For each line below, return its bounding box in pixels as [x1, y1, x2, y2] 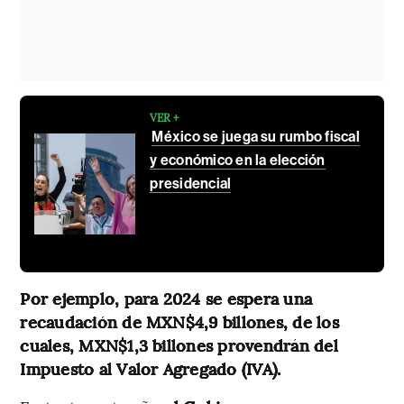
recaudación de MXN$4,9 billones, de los [20, 310, 339, 334]
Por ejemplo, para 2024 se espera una [20, 287, 313, 310]
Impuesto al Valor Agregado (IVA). [20, 357, 281, 381]
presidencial [150, 175, 232, 193]
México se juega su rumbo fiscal [151, 128, 360, 146]
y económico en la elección [150, 151, 326, 170]
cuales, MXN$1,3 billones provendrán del [20, 334, 338, 357]
